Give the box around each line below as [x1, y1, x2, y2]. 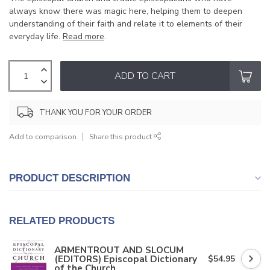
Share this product [89, 131, 154, 142]
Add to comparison [9, 131, 77, 142]
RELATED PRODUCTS [9, 215, 115, 227]
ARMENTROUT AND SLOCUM [54, 243, 184, 257]
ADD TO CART [115, 69, 175, 83]
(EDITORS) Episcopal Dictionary [54, 253, 197, 266]
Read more [63, 31, 104, 43]
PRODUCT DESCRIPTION [9, 172, 130, 184]
